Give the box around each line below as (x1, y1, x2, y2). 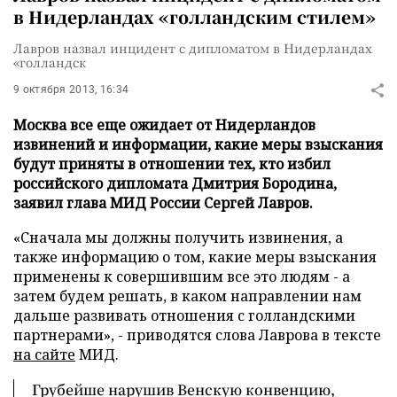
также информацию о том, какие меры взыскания (13, 247, 377, 267)
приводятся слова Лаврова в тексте (127, 325, 381, 345)
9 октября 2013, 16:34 (13, 83, 129, 96)
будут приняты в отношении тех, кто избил (13, 154, 331, 174)
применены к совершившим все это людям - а (13, 267, 350, 286)
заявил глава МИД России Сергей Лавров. (13, 193, 313, 213)
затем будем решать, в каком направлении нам (13, 286, 362, 306)
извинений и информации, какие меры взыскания (13, 135, 383, 154)
